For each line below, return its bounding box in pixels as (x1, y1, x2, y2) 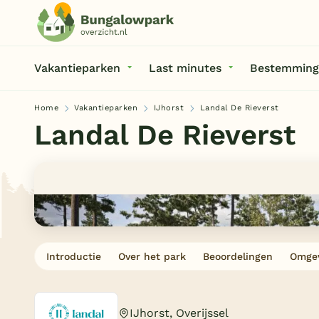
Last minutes (149, 61, 221, 75)
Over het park (118, 251, 186, 262)
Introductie (46, 251, 101, 262)
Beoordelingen (203, 251, 273, 262)
